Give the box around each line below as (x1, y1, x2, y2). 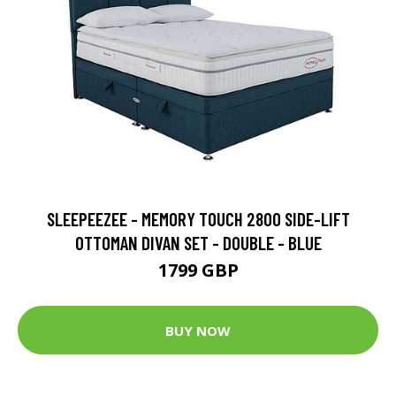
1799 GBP (157, 258, 239, 283)
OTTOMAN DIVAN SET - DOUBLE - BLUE (74, 232, 322, 255)
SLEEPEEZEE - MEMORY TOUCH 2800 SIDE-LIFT (46, 208, 350, 231)
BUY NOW (165, 321, 231, 339)
